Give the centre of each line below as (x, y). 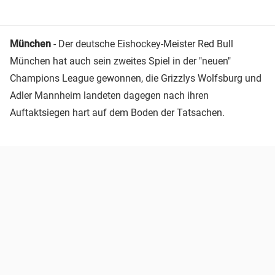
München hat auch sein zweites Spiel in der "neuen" (120, 61)
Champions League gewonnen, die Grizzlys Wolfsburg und (136, 78)
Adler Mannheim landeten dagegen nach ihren (109, 95)
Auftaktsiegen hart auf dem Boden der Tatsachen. (117, 112)
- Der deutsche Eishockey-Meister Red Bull (143, 44)
